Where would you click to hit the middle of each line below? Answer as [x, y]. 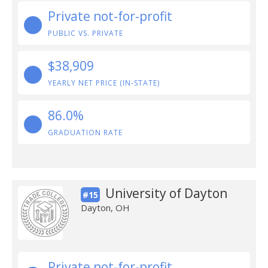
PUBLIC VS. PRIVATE [86, 33]
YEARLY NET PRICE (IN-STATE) [104, 83]
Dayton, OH [105, 208]
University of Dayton [166, 193]
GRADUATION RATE [85, 133]
